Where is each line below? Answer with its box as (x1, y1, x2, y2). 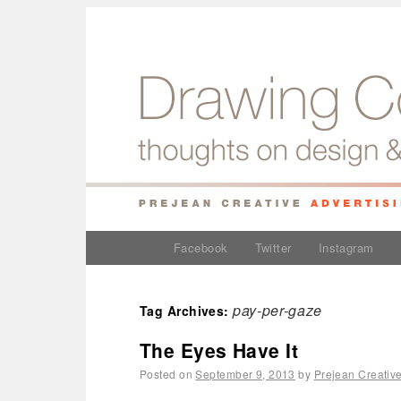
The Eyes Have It (140, 337, 299, 363)
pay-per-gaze (233, 300, 322, 320)
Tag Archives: (140, 302, 234, 320)
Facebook (174, 239, 228, 256)
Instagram (318, 239, 374, 256)
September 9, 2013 (195, 366, 295, 381)
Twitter (254, 239, 292, 256)
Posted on (140, 366, 192, 381)
